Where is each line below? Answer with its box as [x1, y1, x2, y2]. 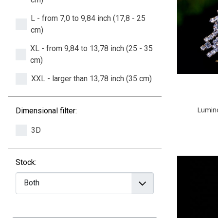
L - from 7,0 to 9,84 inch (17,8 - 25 [30, 13, 145, 23]
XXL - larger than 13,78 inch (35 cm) [31, 73, 152, 83]
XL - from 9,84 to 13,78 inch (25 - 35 [30, 43, 153, 53]
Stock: [16, 157, 36, 167]
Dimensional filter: [16, 106, 77, 115]
